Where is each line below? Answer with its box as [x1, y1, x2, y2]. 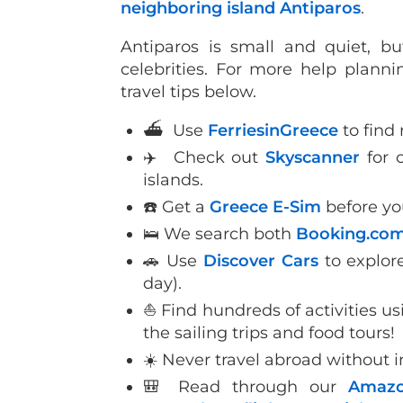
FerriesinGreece [208, 120, 338, 140]
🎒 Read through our [143, 376, 348, 397]
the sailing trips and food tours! [143, 322, 399, 343]
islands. [143, 169, 203, 190]
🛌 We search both [143, 223, 296, 244]
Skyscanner [265, 147, 361, 167]
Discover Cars [203, 250, 318, 271]
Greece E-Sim [210, 196, 321, 217]
